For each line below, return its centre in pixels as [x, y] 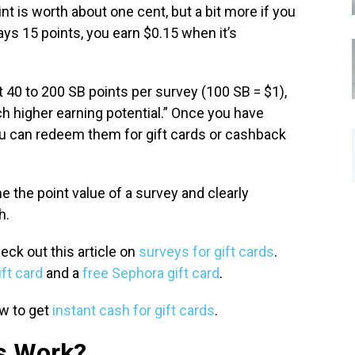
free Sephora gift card [151, 273]
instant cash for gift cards [134, 311]
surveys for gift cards [206, 252]
